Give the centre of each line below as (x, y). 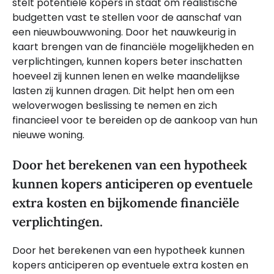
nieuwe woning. (48, 135)
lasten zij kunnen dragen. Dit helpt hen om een (123, 91)
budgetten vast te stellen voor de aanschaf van (127, 17)
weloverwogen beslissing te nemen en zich (115, 105)
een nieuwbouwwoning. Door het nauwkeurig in (124, 32)
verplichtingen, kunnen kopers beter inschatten (127, 61)
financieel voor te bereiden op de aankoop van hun (135, 120)
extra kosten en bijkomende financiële (126, 202)
